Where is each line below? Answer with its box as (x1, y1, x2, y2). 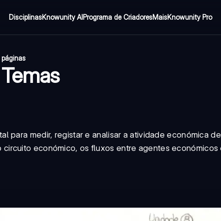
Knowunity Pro (167, 13, 212, 21)
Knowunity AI (42, 13, 83, 21)
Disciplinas (9, 13, 42, 21)
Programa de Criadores (83, 13, 152, 21)
